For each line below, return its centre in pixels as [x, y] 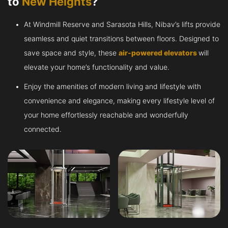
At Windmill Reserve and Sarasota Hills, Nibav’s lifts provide [122, 24]
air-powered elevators [158, 53]
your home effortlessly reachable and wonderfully [106, 115]
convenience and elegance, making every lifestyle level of [119, 101]
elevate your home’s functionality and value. [97, 67]
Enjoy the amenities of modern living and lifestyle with [112, 86]
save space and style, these [71, 53]
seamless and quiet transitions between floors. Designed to [121, 38]
